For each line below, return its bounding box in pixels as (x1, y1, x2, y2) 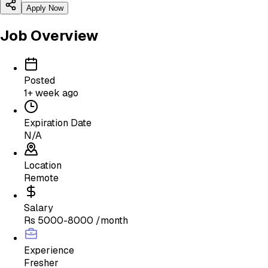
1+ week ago (24, 87, 78, 100)
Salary (24, 202, 53, 215)
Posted (24, 74, 55, 87)
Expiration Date (24, 117, 92, 130)
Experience (24, 244, 74, 257)
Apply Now (26, 4, 63, 13)
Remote (24, 172, 59, 185)
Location (24, 159, 62, 172)
